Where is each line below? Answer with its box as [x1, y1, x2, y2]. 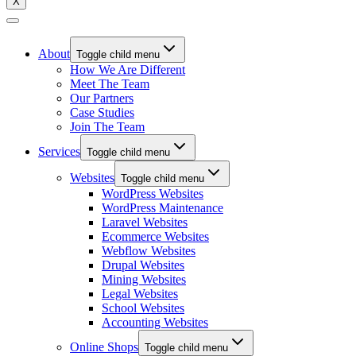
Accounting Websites [102, 315, 208, 329]
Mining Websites [102, 272, 186, 286]
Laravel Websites [102, 215, 188, 229]
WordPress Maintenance [102, 200, 223, 215]
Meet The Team [70, 76, 149, 91]
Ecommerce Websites [102, 229, 209, 243]
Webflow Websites [102, 243, 195, 257]
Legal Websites [102, 286, 178, 300]
